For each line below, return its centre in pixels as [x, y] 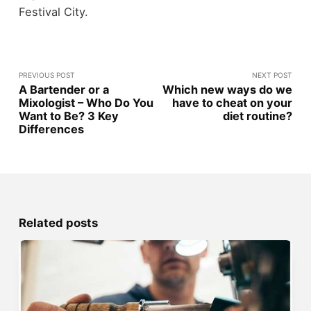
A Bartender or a [64, 90]
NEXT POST [272, 75]
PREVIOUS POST [47, 75]
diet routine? [258, 116]
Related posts [58, 223]
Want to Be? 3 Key [68, 116]
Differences [51, 129]
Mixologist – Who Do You [86, 103]
